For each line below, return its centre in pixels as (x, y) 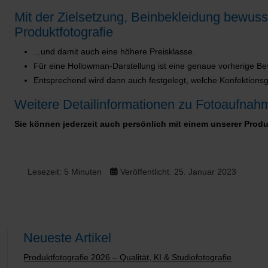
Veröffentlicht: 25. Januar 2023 (178, 172)
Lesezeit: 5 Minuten (65, 172)
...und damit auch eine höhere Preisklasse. (114, 52)
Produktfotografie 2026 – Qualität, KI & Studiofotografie (128, 258)
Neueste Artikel (68, 238)
